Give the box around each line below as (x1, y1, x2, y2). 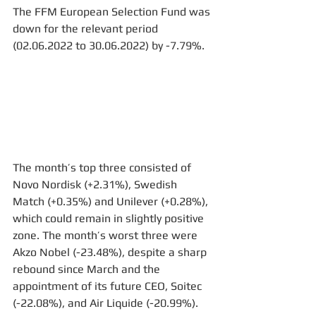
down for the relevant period (13, 21, 161, 35)
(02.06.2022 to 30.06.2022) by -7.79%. (13, 38, 205, 52)
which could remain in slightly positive (13, 211, 207, 225)
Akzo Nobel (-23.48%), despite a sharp (13, 245, 209, 259)
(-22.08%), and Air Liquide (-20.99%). (13, 296, 198, 310)
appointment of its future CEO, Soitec (13, 279, 205, 293)
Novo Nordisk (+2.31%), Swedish (13, 177, 180, 191)
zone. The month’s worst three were (13, 228, 200, 242)
